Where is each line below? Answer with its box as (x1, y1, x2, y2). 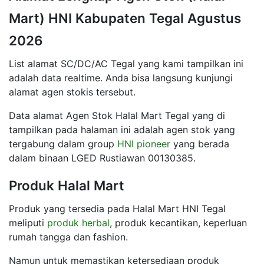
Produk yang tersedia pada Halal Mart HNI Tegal (9, 202, 226, 214)
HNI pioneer (117, 137, 170, 150)
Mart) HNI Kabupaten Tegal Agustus (9, 9, 241, 26)
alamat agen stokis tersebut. (9, 85, 136, 98)
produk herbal (47, 216, 110, 229)
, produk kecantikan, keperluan (110, 216, 247, 229)
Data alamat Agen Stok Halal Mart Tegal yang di (9, 109, 225, 121)
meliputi (9, 216, 47, 229)
